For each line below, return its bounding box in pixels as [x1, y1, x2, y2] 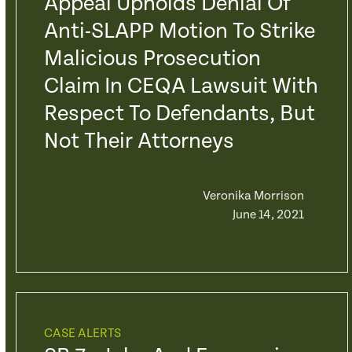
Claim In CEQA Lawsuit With [43, 74, 318, 99]
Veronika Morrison [202, 189, 304, 203]
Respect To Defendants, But [43, 101, 315, 126]
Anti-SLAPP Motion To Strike [43, 19, 315, 44]
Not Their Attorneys [43, 129, 234, 154]
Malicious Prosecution [43, 46, 261, 71]
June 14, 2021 [232, 207, 304, 222]
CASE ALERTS [43, 326, 121, 341]
